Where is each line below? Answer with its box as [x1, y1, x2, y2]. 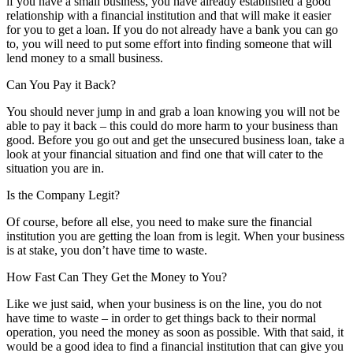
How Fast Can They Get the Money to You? [6, 269, 227, 284]
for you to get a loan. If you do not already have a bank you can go [6, 22, 338, 36]
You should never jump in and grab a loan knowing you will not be [6, 104, 340, 118]
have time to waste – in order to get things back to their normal [6, 310, 316, 325]
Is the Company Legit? [6, 188, 120, 202]
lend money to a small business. [6, 50, 163, 65]
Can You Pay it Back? [6, 77, 116, 91]
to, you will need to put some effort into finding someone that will [6, 36, 332, 50]
